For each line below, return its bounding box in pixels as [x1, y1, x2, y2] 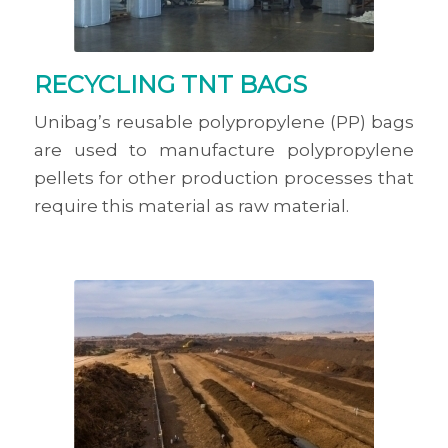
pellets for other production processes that [33, 167, 415, 188]
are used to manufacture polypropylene [33, 139, 415, 160]
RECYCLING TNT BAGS [33, 69, 307, 99]
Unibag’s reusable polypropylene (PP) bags [33, 111, 415, 132]
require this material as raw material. [33, 195, 349, 216]
